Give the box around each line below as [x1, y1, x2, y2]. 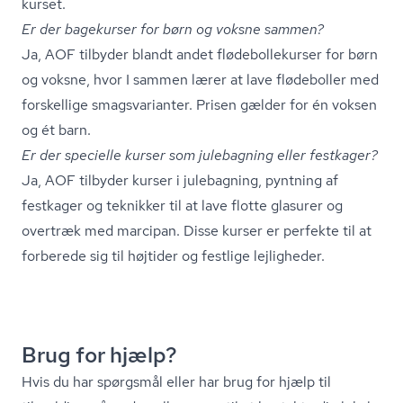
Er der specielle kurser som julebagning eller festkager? [22, 145, 378, 165]
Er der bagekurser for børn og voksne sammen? [22, 19, 324, 39]
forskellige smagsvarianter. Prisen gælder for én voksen [22, 94, 377, 114]
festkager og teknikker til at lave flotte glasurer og [22, 195, 343, 215]
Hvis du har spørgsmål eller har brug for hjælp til [22, 372, 331, 391]
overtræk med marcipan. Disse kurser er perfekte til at [22, 220, 372, 240]
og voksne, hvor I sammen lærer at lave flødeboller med [22, 69, 379, 89]
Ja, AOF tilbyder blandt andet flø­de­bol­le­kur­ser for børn [22, 44, 378, 64]
